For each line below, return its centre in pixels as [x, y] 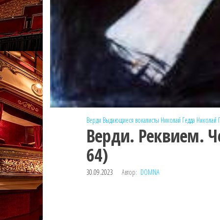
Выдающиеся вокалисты [131, 120]
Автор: [129, 172]
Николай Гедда [178, 120]
